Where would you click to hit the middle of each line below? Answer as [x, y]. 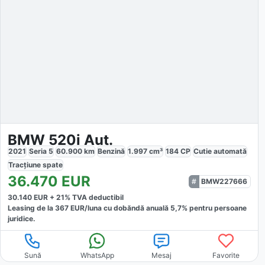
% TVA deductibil [94, 197]
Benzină [111, 151]
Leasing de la [31, 208]
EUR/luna [85, 208]
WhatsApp [97, 255]
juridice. [22, 218]
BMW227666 [224, 181]
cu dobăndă [123, 208]
